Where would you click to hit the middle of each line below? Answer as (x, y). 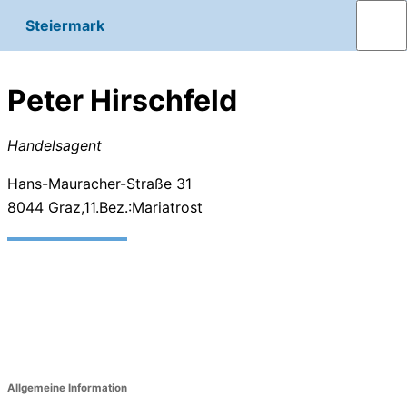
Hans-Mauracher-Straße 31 (99, 183)
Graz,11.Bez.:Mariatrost (123, 207)
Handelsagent (55, 145)
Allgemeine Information (67, 387)
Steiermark (65, 25)
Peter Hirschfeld (122, 101)
